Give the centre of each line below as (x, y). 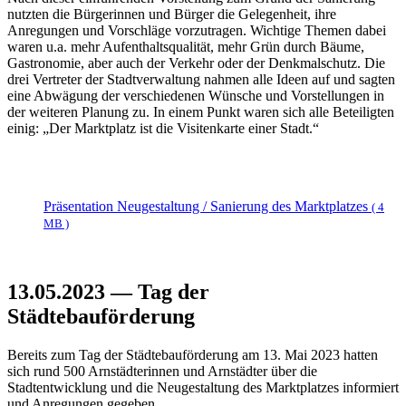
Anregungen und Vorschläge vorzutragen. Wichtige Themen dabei (197, 31)
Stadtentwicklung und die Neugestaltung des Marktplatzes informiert (203, 388)
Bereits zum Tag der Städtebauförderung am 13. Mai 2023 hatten (193, 355)
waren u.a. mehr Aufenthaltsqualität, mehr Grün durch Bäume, (186, 47)
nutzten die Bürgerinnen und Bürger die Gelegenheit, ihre (172, 14)
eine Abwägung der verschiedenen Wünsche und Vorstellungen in (196, 96)
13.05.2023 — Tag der (108, 292)
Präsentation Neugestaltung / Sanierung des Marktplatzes (208, 207)
